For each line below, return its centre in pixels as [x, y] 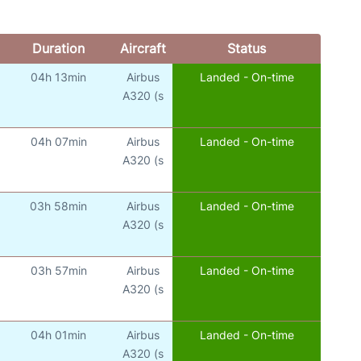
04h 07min [58, 141]
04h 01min [59, 334]
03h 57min [58, 270]
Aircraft [143, 48]
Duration [58, 48]
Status [246, 48]
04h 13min [59, 77]
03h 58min [59, 205]
